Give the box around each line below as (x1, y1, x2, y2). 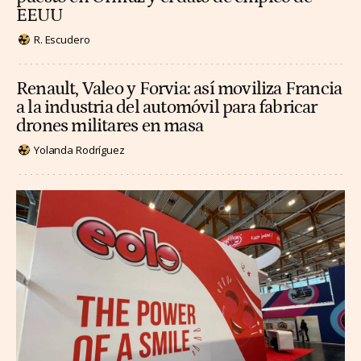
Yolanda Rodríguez (34, 142, 125, 157)
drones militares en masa (16, 116, 203, 137)
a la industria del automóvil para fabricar (16, 98, 317, 118)
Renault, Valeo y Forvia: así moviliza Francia (16, 79, 342, 100)
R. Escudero (34, 31, 90, 47)
